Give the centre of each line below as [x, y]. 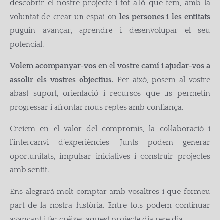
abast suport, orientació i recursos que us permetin [110, 93]
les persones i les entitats [165, 17]
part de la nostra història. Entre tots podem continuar [110, 205]
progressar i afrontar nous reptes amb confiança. [96, 107]
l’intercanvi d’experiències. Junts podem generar [110, 142]
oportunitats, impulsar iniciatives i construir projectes [110, 156]
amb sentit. [29, 170]
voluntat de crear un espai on [65, 17]
